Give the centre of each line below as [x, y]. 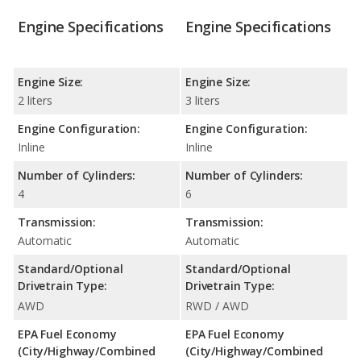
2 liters [35, 101]
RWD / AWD [217, 306]
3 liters [203, 101]
